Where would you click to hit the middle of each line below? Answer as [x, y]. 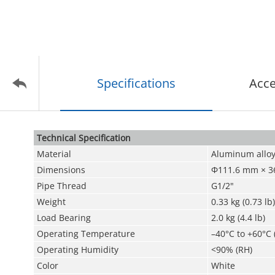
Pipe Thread [61, 186]
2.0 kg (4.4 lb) [238, 218]
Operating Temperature [86, 234]
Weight [51, 202]
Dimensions [61, 170]
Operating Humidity [77, 250]
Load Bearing [64, 218]
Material [54, 154]
